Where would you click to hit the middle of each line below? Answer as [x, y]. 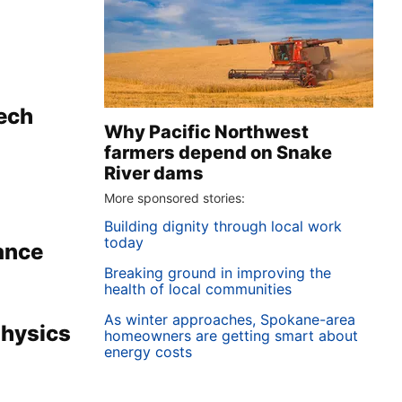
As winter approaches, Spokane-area [230, 319]
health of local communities [198, 289]
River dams [154, 173]
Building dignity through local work [223, 226]
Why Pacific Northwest [206, 132]
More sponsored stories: [175, 198]
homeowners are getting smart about [231, 336]
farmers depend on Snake [218, 153]
